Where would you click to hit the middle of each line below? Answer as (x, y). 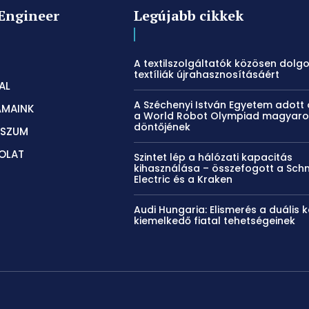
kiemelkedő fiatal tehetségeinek (215, 220)
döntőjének (162, 127)
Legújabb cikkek (189, 15)
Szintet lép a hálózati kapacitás (213, 157)
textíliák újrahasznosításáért (207, 74)
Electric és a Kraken (183, 179)
